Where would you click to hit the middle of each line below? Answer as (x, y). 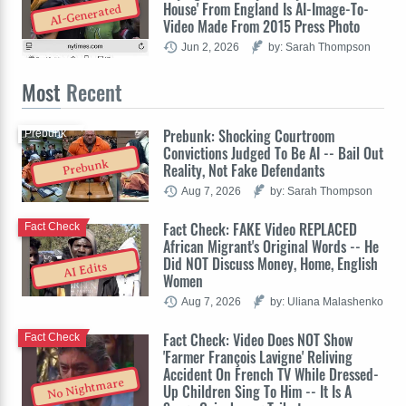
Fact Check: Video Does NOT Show (258, 339)
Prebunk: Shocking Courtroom (249, 135)
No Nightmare (86, 389)
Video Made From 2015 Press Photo (261, 26)
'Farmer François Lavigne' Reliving (258, 357)
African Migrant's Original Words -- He (271, 246)
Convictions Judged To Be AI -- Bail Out (273, 153)
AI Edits (86, 269)
